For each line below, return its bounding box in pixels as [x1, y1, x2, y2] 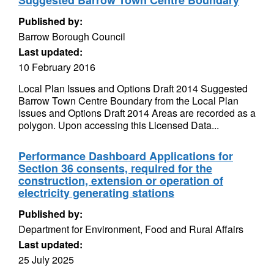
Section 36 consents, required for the [18, 160, 212, 176]
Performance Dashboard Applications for [18, 148, 233, 164]
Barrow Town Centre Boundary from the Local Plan [18, 94, 239, 108]
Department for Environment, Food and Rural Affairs [18, 222, 243, 236]
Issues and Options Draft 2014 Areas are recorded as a [18, 106, 256, 120]
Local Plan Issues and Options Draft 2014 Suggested [18, 81, 248, 95]
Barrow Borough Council [18, 29, 125, 43]
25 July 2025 [18, 253, 74, 267]
